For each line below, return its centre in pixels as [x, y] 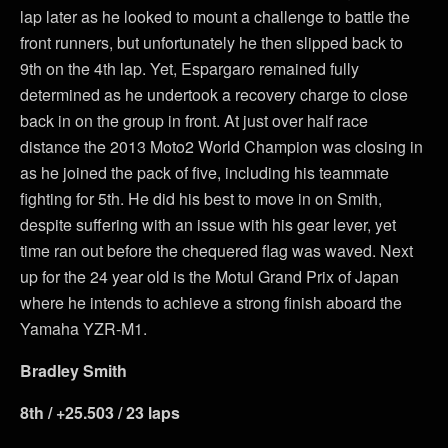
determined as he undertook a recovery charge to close [214, 95]
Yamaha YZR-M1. [83, 329]
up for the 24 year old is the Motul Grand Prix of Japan [209, 277]
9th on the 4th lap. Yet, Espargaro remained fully [189, 69]
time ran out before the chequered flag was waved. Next [216, 251]
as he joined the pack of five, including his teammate [204, 173]
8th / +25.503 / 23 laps [100, 413]
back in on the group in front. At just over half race [194, 121]
